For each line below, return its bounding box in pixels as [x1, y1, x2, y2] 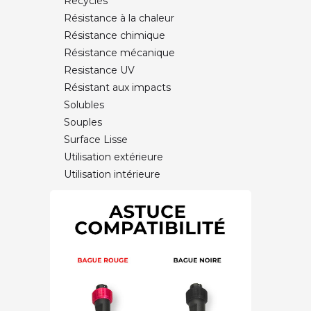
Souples [64, 116, 102, 128]
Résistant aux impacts [64, 81, 171, 94]
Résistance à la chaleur [64, 12, 174, 24]
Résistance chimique [64, 29, 165, 42]
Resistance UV [64, 64, 135, 76]
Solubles [64, 99, 104, 111]
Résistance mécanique [64, 47, 175, 59]
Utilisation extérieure [64, 151, 163, 163]
